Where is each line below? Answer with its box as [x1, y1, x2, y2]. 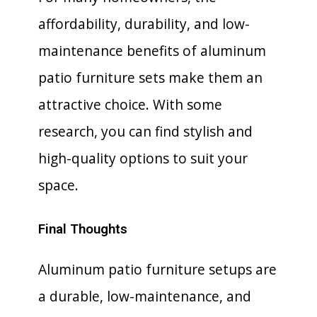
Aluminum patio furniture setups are [38, 260, 277, 279]
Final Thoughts [38, 221, 127, 237]
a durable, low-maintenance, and [38, 287, 251, 306]
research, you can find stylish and [38, 122, 253, 141]
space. [38, 175, 79, 195]
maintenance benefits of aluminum [38, 41, 266, 60]
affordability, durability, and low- [38, 14, 250, 33]
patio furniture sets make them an [38, 68, 263, 87]
